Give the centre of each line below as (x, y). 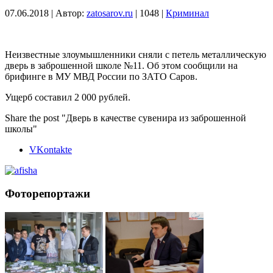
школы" (21, 129)
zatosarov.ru (110, 13)
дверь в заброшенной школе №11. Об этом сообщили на (121, 65)
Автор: (71, 13)
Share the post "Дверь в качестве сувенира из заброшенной (126, 118)
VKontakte (51, 149)
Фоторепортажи (48, 194)
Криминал (187, 13)
